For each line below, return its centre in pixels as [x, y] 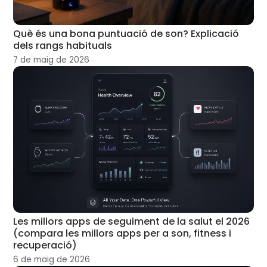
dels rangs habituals [63, 45]
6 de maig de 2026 [52, 259]
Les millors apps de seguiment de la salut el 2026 [132, 221]
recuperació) [45, 245]
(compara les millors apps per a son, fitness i [122, 233]
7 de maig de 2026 [52, 60]
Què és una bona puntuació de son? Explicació [126, 33]
